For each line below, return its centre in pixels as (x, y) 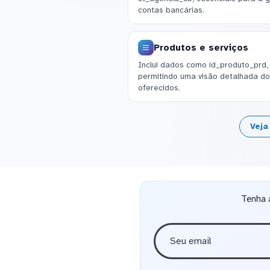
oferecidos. (159, 87)
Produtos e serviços (201, 47)
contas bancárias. (171, 10)
